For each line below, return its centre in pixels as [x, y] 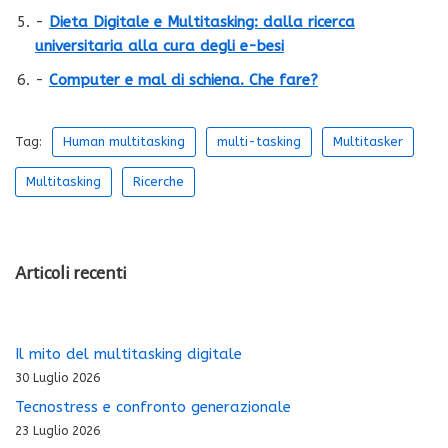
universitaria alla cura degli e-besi [159, 45]
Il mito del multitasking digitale [128, 353]
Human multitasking [124, 141]
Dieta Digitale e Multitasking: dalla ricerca [202, 21]
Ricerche [158, 181]
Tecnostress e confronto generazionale [153, 406]
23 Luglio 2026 [57, 430]
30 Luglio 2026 [57, 377]
